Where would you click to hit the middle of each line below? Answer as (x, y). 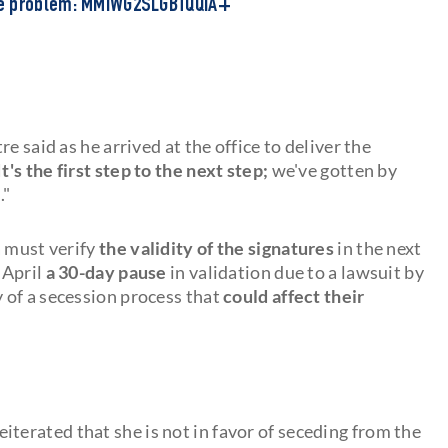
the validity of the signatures (218, 247)
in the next (379, 247)
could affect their (294, 295)
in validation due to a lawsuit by (295, 271)
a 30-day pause (106, 271)
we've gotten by (333, 169)
